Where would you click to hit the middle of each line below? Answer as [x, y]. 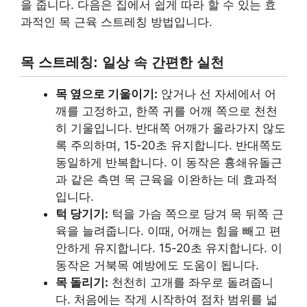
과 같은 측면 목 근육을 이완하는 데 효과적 [167, 179]
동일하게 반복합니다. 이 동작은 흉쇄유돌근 [169, 162]
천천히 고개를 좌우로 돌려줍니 [191, 282]
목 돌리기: [82, 282]
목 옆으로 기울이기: [107, 94]
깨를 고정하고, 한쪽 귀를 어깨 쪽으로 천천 [167, 111]
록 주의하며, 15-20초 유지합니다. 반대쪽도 [169, 145]
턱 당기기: [82, 213]
